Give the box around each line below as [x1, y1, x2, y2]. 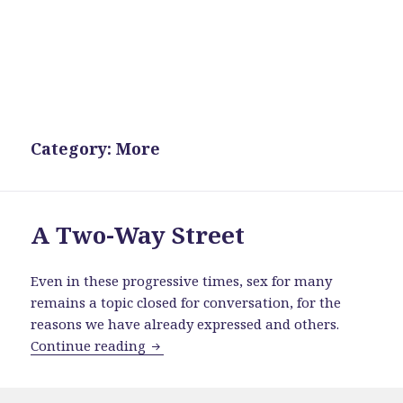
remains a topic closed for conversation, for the [31, 293, 342, 312]
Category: [31, 138, 117, 160]
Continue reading [31, 336, 150, 355]
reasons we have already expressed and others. [31, 315, 340, 334]
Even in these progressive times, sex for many [31, 272, 333, 291]
